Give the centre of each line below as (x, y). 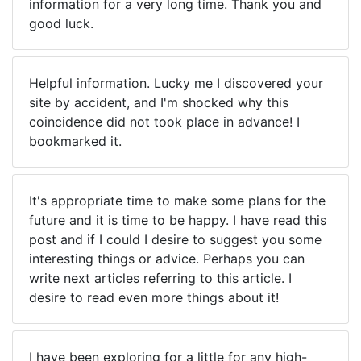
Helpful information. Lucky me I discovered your (176, 83)
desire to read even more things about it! (154, 297)
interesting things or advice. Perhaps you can (167, 259)
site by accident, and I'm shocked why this (159, 102)
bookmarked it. (75, 141)
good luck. (61, 23)
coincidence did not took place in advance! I (164, 122)
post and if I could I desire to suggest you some (175, 239)
